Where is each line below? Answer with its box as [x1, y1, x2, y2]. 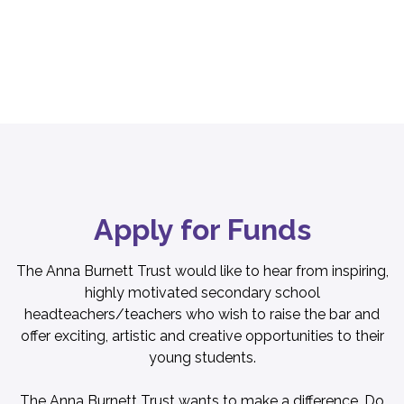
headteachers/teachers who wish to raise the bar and [24, 306, 380, 324]
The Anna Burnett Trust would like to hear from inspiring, [15, 262, 389, 280]
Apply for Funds [93, 213, 311, 247]
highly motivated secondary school [84, 284, 320, 302]
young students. [148, 349, 256, 367]
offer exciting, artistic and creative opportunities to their [20, 327, 384, 345]
